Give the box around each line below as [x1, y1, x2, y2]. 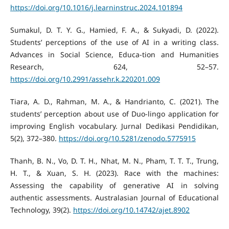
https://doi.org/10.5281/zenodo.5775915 [58, 133, 196, 144]
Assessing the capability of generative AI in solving [10, 180, 219, 191]
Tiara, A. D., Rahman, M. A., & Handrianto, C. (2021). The [10, 97, 219, 107]
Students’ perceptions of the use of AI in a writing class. [10, 37, 219, 48]
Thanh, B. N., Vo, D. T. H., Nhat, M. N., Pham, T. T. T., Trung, [10, 156, 219, 166]
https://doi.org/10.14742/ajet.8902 [73, 205, 190, 215]
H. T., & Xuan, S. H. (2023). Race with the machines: [10, 168, 219, 178]
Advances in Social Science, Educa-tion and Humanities [10, 50, 219, 60]
